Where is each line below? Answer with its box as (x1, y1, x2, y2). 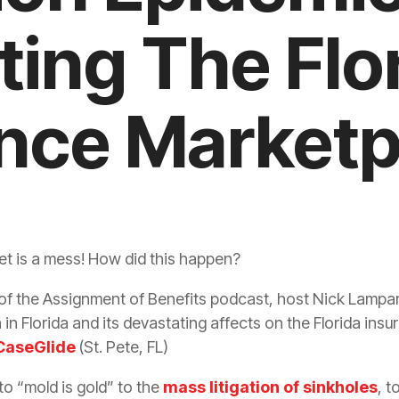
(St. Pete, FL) (76, 337, 168, 356)
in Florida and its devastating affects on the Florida (2, 313, 364, 332)
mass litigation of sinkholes (163, 377, 378, 396)
